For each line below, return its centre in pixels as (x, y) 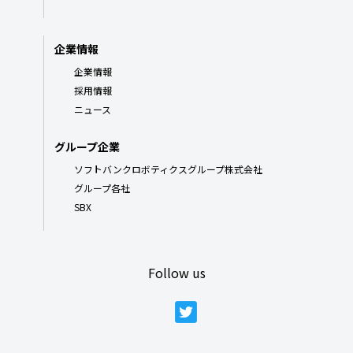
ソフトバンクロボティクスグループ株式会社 (168, 169)
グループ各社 (102, 188)
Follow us (176, 273)
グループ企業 (87, 147)
